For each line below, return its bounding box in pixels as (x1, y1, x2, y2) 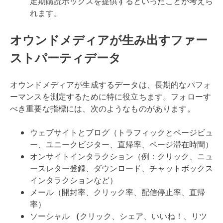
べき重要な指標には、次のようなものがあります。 (10, 103, 195, 114)
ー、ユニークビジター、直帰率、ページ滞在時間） (30, 139, 213, 150)
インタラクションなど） (30, 175, 117, 186)
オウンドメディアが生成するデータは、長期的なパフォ (10, 79, 211, 90)
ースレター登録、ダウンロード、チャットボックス (30, 163, 213, 174)
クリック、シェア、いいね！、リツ (80, 211, 207, 222)
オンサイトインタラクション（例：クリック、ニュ (30, 151, 213, 162)
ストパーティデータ (10, 49, 121, 66)
